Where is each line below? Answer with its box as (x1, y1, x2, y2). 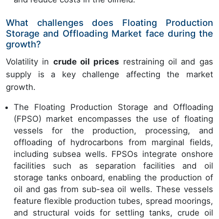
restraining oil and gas (119, 56, 213, 66)
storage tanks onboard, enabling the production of (14, 172, 213, 182)
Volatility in (6, 56, 53, 66)
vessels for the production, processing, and (14, 125, 213, 135)
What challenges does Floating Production (6, 17, 213, 28)
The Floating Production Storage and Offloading (14, 102, 213, 112)
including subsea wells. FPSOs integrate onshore (14, 149, 213, 159)
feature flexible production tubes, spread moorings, (14, 196, 213, 206)
